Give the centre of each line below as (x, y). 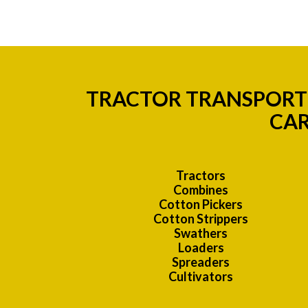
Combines (201, 190)
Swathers (201, 233)
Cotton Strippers (201, 219)
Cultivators (201, 277)
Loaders (201, 248)
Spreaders (201, 262)
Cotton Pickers (201, 205)
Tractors (201, 176)
